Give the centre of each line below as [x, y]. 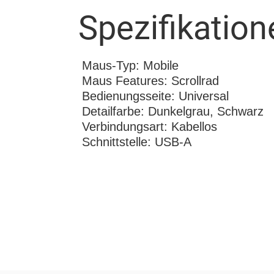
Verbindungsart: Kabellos [150, 127]
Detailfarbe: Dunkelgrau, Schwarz [173, 112]
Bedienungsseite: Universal [156, 96]
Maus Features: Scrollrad [151, 81]
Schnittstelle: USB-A [137, 142]
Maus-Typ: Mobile [131, 66]
